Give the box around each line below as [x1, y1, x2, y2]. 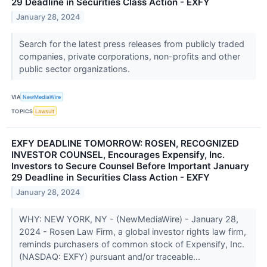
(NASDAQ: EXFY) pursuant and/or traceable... [18, 252, 203, 262]
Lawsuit [35, 107, 55, 114]
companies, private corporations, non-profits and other [18, 51, 240, 62]
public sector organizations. [18, 64, 132, 74]
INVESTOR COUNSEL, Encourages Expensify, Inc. [11, 149, 225, 161]
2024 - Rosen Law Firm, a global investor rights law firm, [18, 226, 246, 237]
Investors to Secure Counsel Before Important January [11, 160, 249, 172]
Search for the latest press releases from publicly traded [18, 39, 244, 49]
